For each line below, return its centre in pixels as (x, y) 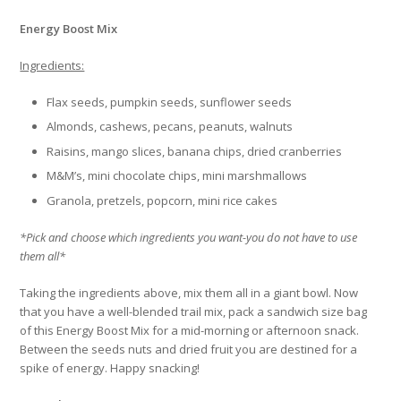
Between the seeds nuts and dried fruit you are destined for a (189, 349)
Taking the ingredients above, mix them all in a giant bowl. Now (189, 292)
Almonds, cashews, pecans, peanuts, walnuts (170, 127)
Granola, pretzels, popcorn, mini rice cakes (162, 200)
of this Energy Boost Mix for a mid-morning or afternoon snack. (190, 330)
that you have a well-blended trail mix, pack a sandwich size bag (194, 311)
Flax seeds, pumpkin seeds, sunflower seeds (170, 102)
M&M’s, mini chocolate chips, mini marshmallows (177, 176)
